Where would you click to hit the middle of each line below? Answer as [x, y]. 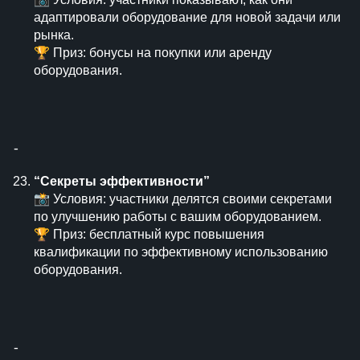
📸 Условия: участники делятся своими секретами [183, 199]
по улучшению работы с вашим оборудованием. [178, 217]
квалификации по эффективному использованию [181, 252]
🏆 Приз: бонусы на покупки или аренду [153, 53]
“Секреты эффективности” [122, 181]
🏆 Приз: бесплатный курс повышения [149, 234]
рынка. [54, 35]
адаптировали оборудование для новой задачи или [187, 17]
